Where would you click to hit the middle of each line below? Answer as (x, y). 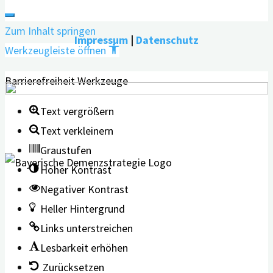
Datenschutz (167, 40)
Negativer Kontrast (84, 189)
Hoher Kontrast (76, 169)
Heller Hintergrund (83, 208)
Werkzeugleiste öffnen (55, 50)
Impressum (101, 40)
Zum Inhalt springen (50, 30)
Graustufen (66, 150)
